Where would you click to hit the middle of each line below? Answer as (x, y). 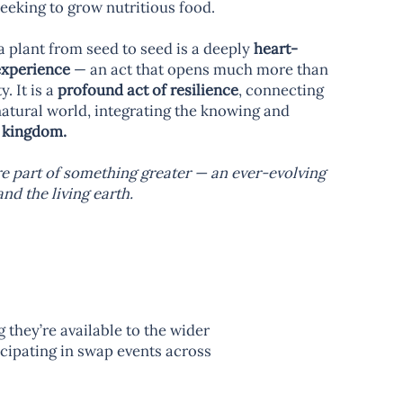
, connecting (281, 90)
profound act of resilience (148, 90)
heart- (275, 48)
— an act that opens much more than (199, 69)
